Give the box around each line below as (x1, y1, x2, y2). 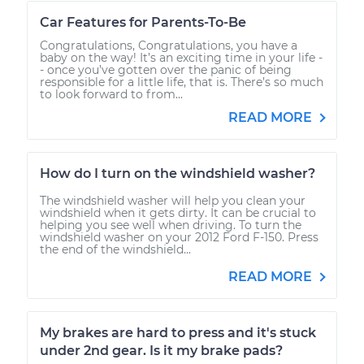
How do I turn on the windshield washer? (40, 165, 315, 181)
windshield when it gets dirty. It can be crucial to (40, 205, 316, 220)
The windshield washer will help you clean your (40, 193, 305, 208)
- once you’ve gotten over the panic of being (40, 62, 292, 77)
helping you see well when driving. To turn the (40, 217, 301, 232)
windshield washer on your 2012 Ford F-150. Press (40, 229, 318, 245)
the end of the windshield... (40, 241, 191, 257)
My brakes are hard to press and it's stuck (40, 324, 316, 340)
